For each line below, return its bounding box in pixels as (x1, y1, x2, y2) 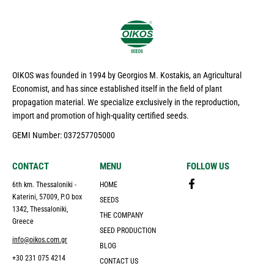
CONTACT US (99, 257, 138, 266)
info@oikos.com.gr (12, 235, 67, 245)
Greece (12, 217, 34, 226)
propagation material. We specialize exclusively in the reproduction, (12, 97, 240, 108)
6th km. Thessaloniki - (12, 180, 76, 190)
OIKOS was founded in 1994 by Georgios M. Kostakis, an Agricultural (12, 70, 242, 81)
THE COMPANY (99, 211, 143, 220)
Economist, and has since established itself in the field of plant (12, 84, 222, 94)
